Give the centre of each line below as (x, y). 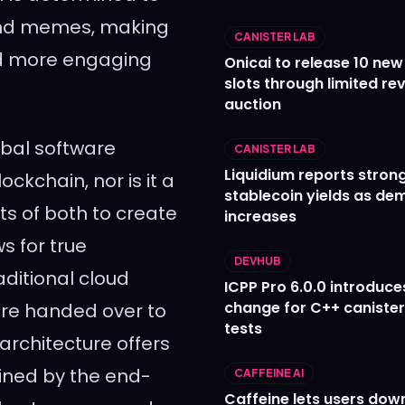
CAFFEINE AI (269, 373)
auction (253, 105)
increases (260, 217)
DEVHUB (258, 261)
